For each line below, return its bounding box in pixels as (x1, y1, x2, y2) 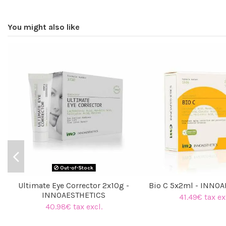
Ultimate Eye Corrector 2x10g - (18, 180, 130, 190)
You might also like (8, 22, 80, 32)
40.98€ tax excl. (45, 202, 102, 212)
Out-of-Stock (59, 164, 94, 171)
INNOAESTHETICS (42, 190, 106, 200)
